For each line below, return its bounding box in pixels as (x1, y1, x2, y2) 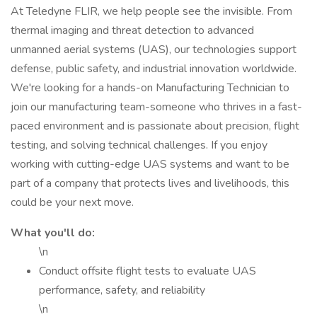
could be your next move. (11, 195, 134, 210)
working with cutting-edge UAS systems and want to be (11, 156, 289, 172)
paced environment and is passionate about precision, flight (11, 118, 299, 134)
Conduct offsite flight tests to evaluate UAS (39, 263, 256, 279)
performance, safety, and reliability (39, 282, 205, 298)
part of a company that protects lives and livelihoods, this (11, 175, 289, 191)
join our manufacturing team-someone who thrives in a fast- (11, 99, 302, 115)
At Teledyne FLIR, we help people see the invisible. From (11, 4, 292, 19)
